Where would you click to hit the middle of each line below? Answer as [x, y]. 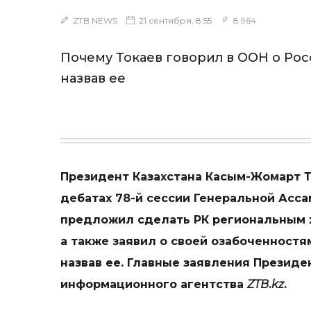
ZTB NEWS [95, 20]
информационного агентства [154, 284]
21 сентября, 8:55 [174, 20]
